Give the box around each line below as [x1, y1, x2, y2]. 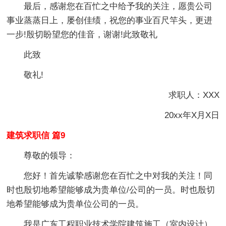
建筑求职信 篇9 [7, 130, 66, 140]
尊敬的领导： [24, 150, 76, 160]
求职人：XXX [151, 90, 219, 100]
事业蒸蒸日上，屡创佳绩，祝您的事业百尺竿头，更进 [7, 15, 213, 25]
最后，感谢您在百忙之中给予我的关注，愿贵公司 [24, 1, 213, 11]
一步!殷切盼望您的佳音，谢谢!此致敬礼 [7, 29, 158, 39]
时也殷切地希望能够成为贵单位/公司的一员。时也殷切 [7, 185, 215, 195]
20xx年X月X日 [147, 110, 219, 120]
